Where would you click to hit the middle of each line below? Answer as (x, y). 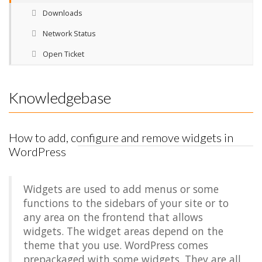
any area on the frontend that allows (113, 217)
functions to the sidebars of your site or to (126, 203)
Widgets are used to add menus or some (121, 189)
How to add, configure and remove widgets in (121, 137)
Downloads (61, 13)
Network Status (68, 34)
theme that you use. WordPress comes (116, 245)
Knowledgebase (60, 98)
